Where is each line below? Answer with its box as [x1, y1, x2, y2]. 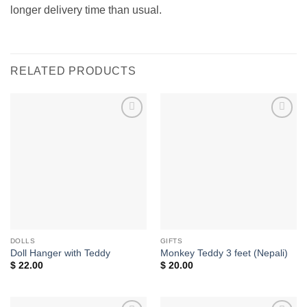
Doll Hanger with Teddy [10, 248, 110, 259]
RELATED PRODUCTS [10, 64, 136, 77]
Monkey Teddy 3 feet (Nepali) [160, 248, 288, 259]
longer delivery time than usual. [10, 3, 162, 16]
